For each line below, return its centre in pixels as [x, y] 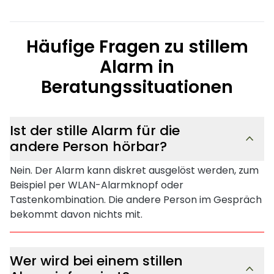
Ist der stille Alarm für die [95, 130]
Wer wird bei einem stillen [96, 261]
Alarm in [137, 67]
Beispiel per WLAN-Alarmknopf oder [97, 185]
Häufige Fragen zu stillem [137, 46]
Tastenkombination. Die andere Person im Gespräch [136, 199]
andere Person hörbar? [88, 146]
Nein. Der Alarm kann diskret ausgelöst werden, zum [134, 170]
